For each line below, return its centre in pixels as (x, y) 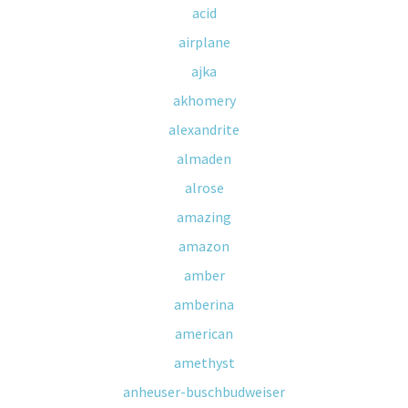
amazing (204, 217)
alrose (204, 188)
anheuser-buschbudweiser (204, 392)
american (204, 333)
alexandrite (204, 129)
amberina (204, 304)
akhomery (204, 100)
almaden (204, 158)
